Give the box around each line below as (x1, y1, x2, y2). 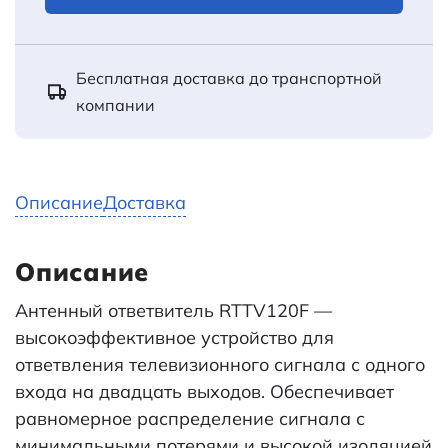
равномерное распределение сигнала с (15, 406, 365, 430)
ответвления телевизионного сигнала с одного (15, 352, 425, 376)
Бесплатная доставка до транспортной (76, 67, 382, 88)
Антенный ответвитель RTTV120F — (15, 298, 332, 322)
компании (76, 94, 155, 115)
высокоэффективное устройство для (15, 325, 334, 349)
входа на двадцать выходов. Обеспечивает (15, 379, 394, 403)
